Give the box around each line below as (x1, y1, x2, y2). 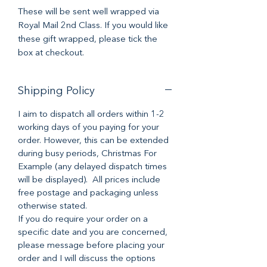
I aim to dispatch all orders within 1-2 (18, 110, 164, 119)
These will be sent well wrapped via (18, 7, 159, 17)
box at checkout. (18, 48, 84, 58)
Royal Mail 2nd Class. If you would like (18, 21, 168, 30)
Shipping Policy (18, 85, 95, 97)
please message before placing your (18, 241, 164, 250)
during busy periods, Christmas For (18, 149, 157, 159)
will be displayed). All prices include (18, 175, 160, 185)
